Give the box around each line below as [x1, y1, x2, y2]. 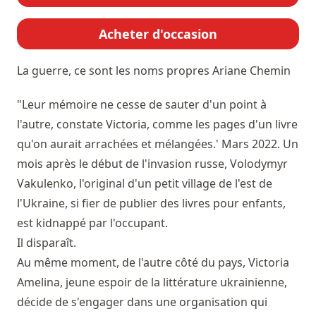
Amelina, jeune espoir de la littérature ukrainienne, [17, 274, 287, 291]
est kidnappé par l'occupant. [17, 215, 171, 231]
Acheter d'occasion [99, 25, 217, 43]
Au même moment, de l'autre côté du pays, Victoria [17, 255, 289, 271]
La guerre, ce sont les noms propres [17, 63, 212, 79]
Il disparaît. [17, 235, 76, 251]
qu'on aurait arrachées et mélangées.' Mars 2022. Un [17, 136, 298, 152]
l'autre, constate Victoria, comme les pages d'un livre [17, 116, 298, 133]
